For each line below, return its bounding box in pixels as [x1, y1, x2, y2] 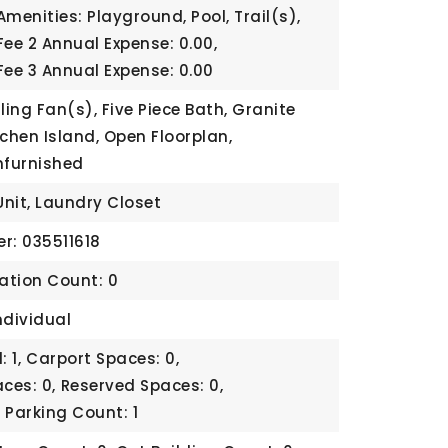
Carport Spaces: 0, [26, 348, 180, 369]
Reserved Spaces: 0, [60, 375, 224, 396]
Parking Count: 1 [5, 402, 139, 423]
